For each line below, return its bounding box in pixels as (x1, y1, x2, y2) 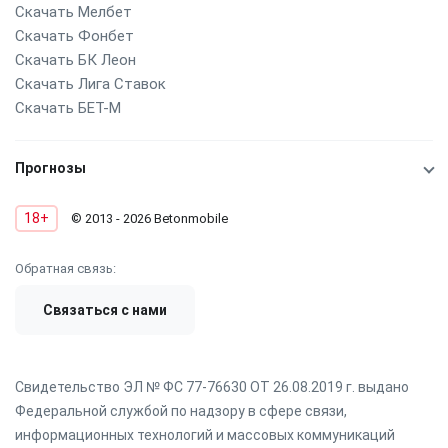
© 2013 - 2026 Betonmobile (68, 211, 228, 227)
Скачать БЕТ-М (15, 99, 121, 118)
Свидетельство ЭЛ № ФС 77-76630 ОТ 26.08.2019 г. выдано (15, 379, 409, 396)
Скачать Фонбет (15, 27, 134, 46)
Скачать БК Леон (15, 51, 136, 70)
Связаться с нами (43, 302, 167, 319)
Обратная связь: (15, 261, 116, 277)
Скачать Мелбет (15, 3, 132, 22)
